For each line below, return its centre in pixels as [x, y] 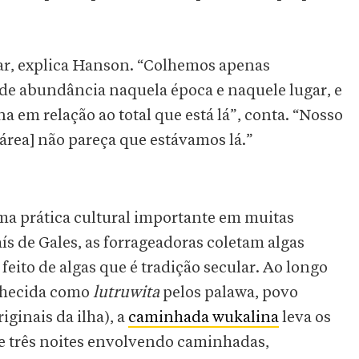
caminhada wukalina [204, 318]
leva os [305, 318]
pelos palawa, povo [229, 293]
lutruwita [126, 293]
